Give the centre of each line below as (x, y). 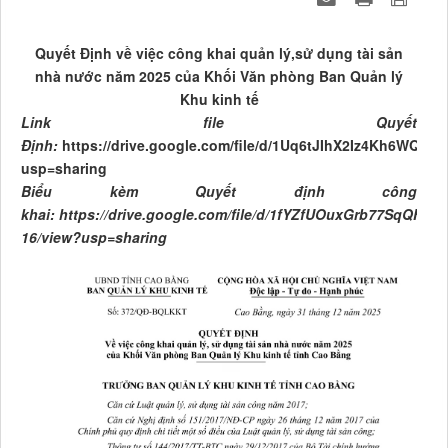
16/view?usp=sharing (94, 237)
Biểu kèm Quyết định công (219, 191)
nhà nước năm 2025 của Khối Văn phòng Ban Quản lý (219, 76)
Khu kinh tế (219, 99)
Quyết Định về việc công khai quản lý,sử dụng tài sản (219, 53)
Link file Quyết (219, 122)
